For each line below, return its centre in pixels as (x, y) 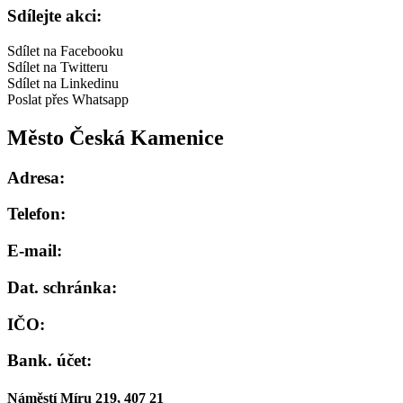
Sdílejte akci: (54, 16)
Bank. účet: (49, 361)
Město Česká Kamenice (116, 137)
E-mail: (35, 251)
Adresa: (36, 177)
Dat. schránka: (62, 287)
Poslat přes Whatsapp (68, 99)
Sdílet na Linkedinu (63, 83)
